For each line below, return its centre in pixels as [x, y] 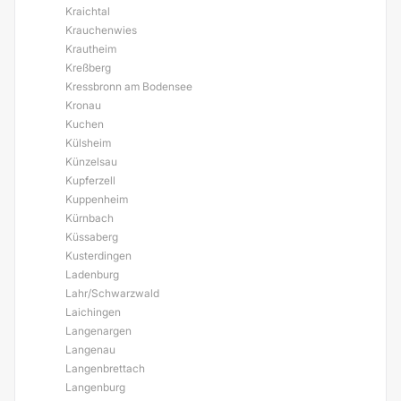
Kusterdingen [98, 256]
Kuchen [85, 124]
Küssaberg [92, 237]
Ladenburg [92, 274]
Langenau [90, 350]
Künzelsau [91, 162]
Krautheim [91, 49]
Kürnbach [90, 218]
